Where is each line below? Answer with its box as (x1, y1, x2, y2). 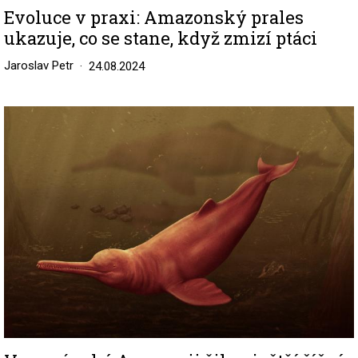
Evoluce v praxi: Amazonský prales (4, 6, 304, 30)
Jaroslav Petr (4, 58, 74, 74)
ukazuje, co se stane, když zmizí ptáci (4, 26, 317, 50)
